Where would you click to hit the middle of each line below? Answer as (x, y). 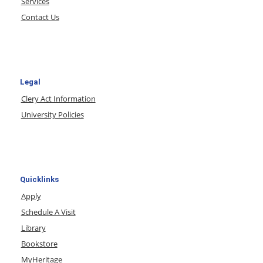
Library (33, 227)
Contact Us (40, 17)
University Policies (52, 114)
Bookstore (39, 243)
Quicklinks (39, 179)
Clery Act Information (58, 98)
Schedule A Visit (48, 212)
